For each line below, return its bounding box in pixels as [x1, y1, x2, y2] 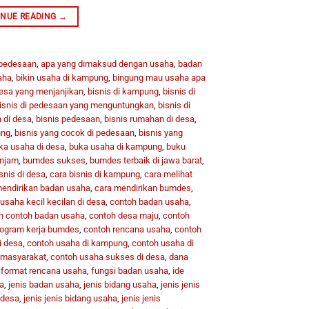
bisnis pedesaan [35, 113, 100, 124]
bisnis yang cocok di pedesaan [14, 127, 134, 138]
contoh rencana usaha [83, 223, 170, 235]
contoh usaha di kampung [26, 237, 128, 248]
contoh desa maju [88, 210, 159, 221]
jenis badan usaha [8, 279, 79, 290]
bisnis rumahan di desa [103, 113, 195, 124]
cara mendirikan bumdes [94, 182, 191, 193]
